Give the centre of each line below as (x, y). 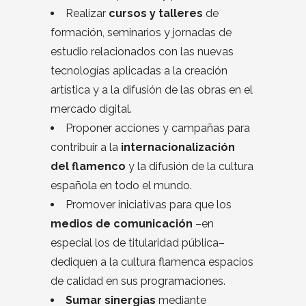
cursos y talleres (156, 14)
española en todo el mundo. (121, 186)
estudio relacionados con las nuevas (142, 52)
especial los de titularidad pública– (138, 243)
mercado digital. (91, 109)
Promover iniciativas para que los (149, 205)
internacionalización (178, 148)
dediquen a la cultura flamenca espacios (152, 262)
